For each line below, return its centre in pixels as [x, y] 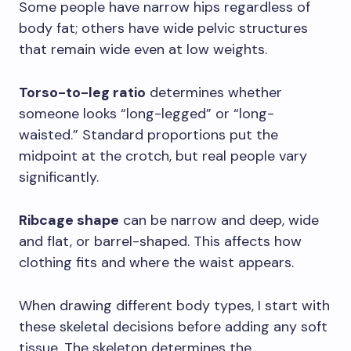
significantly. [59, 177]
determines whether [214, 92]
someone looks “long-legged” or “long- [147, 113]
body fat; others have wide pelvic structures [163, 28]
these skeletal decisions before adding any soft [173, 326]
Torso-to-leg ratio [82, 92]
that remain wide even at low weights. [143, 49]
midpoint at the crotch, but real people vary [163, 156]
